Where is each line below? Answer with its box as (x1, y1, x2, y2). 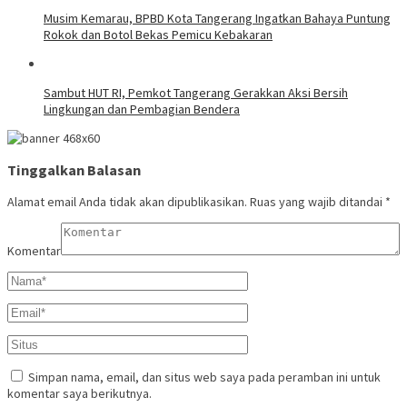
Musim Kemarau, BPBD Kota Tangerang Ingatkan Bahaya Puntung (44, 9, 391, 26)
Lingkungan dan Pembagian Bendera (44, 100, 240, 117)
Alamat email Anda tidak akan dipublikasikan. (7, 194, 247, 211)
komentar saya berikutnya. (7, 385, 152, 402)
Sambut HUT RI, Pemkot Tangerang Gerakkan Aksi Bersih (44, 84, 348, 101)
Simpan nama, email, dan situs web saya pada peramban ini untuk (28, 369, 381, 386)
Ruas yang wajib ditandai (250, 194, 385, 211)
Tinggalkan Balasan (7, 161, 141, 180)
